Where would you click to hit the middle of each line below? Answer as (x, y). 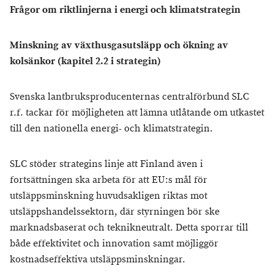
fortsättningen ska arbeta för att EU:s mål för (109, 180)
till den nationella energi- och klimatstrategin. (111, 129)
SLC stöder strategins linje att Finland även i (106, 164)
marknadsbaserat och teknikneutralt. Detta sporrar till (129, 228)
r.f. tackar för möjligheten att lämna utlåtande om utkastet (137, 113)
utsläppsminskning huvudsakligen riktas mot (109, 196)
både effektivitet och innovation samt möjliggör (114, 244)
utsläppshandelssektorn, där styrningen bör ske (115, 212)
